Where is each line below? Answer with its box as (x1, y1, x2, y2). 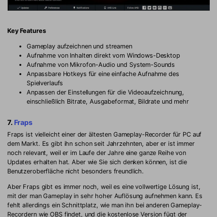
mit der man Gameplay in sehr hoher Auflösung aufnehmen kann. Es (7, 192, 202, 200)
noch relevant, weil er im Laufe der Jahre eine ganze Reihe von (7, 149, 186, 156)
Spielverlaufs (27, 79, 63, 87)
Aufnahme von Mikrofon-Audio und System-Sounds (27, 61, 175, 68)
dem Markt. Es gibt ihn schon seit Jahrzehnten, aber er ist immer (7, 139, 195, 147)
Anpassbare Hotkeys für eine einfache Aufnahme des (27, 70, 179, 77)
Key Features (7, 27, 46, 34)
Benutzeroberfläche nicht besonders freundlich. (7, 167, 144, 175)
